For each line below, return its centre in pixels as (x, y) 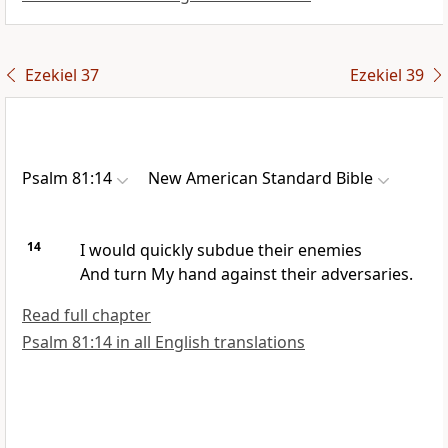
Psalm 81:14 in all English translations (163, 342)
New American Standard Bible (260, 178)
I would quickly (138, 250)
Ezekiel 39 (386, 75)
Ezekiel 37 (61, 75)
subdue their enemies (279, 250)
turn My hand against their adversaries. (263, 274)
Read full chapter (86, 315)
